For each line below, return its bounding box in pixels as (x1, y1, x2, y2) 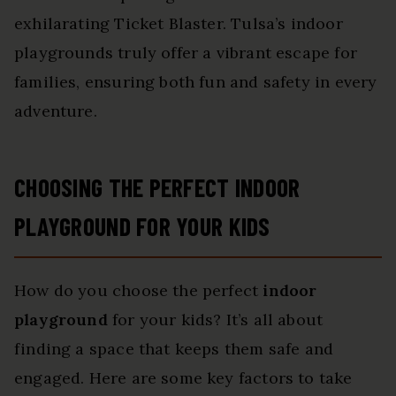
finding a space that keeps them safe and (14, 338, 334, 359)
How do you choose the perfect (14, 279, 263, 301)
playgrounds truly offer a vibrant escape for (14, 42, 357, 63)
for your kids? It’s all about (107, 308, 324, 330)
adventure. (14, 100, 97, 121)
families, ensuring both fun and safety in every (14, 71, 377, 92)
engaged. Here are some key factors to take (14, 367, 353, 388)
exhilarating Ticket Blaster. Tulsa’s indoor (14, 12, 343, 34)
